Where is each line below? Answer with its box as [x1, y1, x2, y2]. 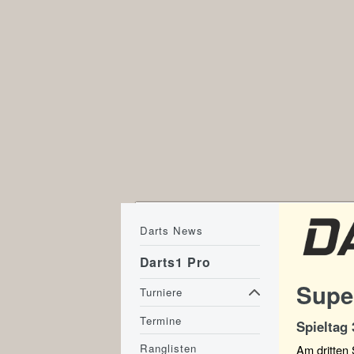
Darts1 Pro [140, 253, 212, 272]
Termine [140, 312, 183, 328]
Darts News [140, 223, 204, 239]
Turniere [140, 284, 183, 300]
